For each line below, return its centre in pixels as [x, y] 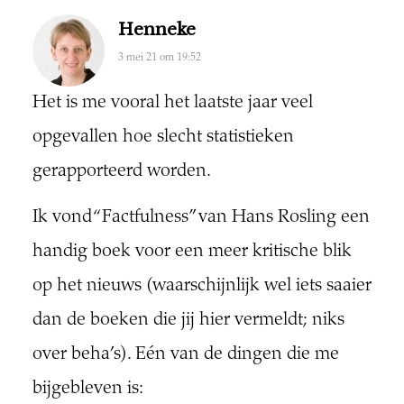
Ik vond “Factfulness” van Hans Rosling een [201, 217]
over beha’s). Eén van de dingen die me [185, 354]
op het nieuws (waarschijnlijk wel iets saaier [202, 286]
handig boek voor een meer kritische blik [192, 252]
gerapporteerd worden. [121, 171]
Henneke [156, 29]
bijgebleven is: [87, 389]
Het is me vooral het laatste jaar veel [172, 103]
